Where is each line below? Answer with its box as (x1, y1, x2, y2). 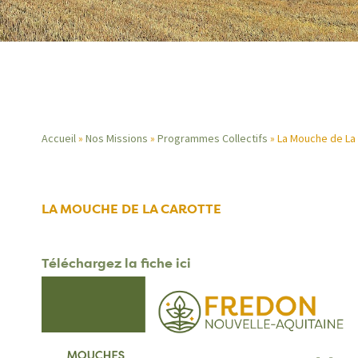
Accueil (42, 131, 76, 145)
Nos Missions (86, 131, 148, 145)
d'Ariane (42, 194, 148, 228)
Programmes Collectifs (157, 131, 268, 145)
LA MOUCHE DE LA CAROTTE (42, 201, 221, 218)
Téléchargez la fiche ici (42, 255, 191, 272)
